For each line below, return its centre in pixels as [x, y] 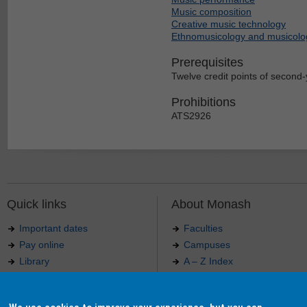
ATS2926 [191, 115]
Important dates [53, 228]
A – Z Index [208, 261]
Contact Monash [219, 277]
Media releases [217, 294]
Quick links [37, 204]
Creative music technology [229, 24]
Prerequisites [207, 62]
